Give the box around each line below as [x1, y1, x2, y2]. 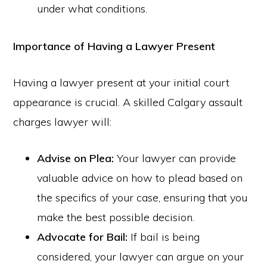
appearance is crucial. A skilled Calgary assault [13, 95, 243, 109]
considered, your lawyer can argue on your [37, 250, 244, 263]
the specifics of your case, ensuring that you [37, 191, 248, 204]
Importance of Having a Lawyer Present [13, 39, 216, 53]
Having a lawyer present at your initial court [13, 76, 230, 89]
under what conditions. [37, 2, 148, 15]
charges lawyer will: [13, 115, 112, 129]
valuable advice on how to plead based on [37, 171, 243, 185]
